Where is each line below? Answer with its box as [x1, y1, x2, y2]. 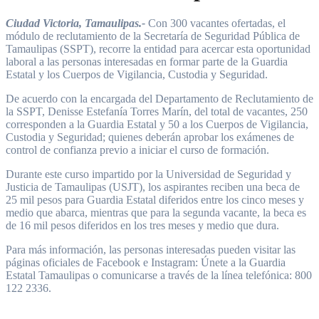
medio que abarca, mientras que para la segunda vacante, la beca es [6, 206, 306, 219]
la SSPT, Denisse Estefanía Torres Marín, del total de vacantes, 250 [6, 105, 308, 118]
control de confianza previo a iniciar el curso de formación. [6, 144, 269, 157]
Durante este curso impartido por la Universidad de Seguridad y [6, 168, 291, 181]
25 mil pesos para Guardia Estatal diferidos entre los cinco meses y [6, 194, 304, 206]
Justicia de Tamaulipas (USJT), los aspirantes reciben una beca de [6, 181, 300, 194]
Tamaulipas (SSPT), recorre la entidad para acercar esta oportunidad [6, 43, 310, 56]
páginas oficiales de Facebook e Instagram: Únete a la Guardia [6, 256, 286, 269]
